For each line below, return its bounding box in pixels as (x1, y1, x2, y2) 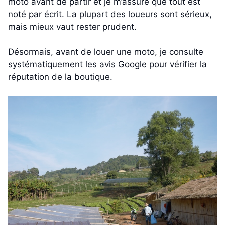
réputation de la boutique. (8, 72, 113, 82)
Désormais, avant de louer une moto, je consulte (8, 47, 203, 57)
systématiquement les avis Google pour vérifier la (8, 59, 207, 70)
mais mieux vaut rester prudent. (8, 21, 139, 32)
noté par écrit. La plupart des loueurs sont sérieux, (8, 9, 212, 19)
